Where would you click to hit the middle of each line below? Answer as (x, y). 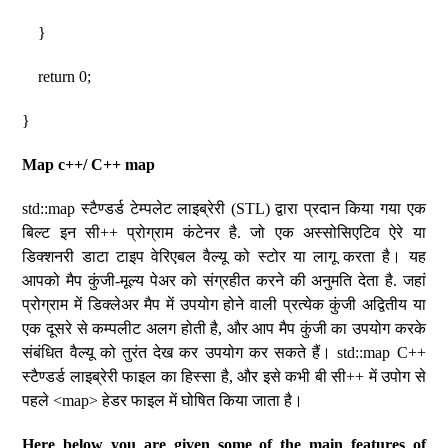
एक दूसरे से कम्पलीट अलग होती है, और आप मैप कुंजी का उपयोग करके (224, 328)
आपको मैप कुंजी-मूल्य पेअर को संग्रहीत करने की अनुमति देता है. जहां (224, 280)
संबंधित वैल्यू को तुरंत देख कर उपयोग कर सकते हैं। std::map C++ (224, 352)
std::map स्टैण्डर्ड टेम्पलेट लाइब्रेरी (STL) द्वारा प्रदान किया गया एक (224, 208)
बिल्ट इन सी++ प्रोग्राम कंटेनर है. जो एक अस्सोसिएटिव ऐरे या (224, 232)
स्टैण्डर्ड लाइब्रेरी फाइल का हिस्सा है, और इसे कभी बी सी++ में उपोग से (224, 376)
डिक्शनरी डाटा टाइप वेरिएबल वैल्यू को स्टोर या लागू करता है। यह (224, 256)
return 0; (57, 76)
